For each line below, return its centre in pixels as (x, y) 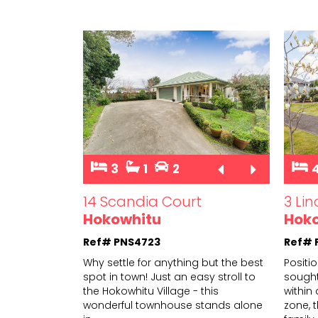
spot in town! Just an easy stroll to (169, 277)
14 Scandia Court (142, 202)
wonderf (104, 306)
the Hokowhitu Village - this (151, 291)
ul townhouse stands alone (193, 306)
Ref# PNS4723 (122, 242)
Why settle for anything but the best (173, 263)
